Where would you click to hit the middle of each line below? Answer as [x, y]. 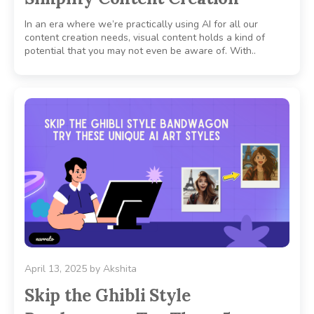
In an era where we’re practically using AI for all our [141, 24]
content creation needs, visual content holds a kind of [145, 37]
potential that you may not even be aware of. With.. [140, 50]
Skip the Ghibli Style [108, 295]
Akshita [120, 268]
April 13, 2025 [56, 268]
